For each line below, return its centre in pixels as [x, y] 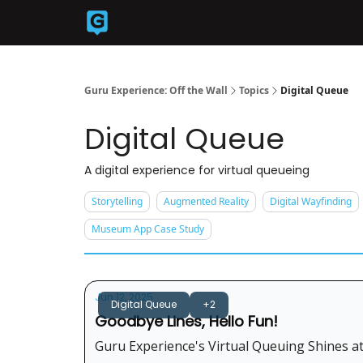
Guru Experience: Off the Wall [156, 90]
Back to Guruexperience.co [192, 24]
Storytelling [117, 201]
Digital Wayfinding [311, 201]
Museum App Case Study [148, 229]
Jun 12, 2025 [124, 297]
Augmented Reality [206, 201]
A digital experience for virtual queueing [197, 170]
